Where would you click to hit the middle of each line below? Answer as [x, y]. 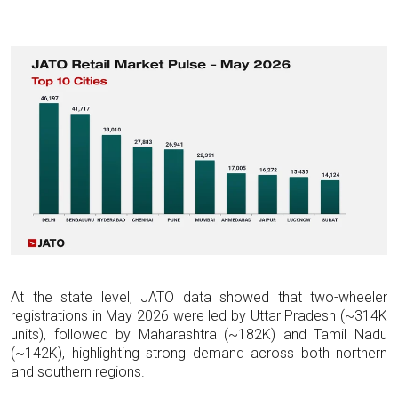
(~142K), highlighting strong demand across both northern [199, 354]
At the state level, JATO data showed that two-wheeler [199, 298]
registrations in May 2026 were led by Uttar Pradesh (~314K [199, 316]
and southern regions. [78, 372]
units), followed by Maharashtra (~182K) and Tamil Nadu [199, 335]
